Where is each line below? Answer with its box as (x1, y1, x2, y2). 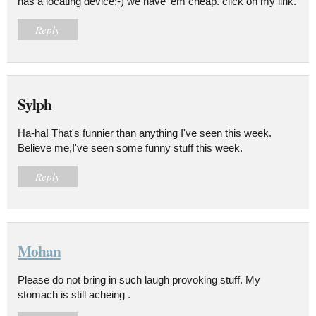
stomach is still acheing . (18, 288, 130, 300)
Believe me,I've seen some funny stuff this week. (18, 141, 243, 154)
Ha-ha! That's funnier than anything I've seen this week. (18, 126, 272, 139)
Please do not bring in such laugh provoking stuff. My (18, 273, 260, 286)
